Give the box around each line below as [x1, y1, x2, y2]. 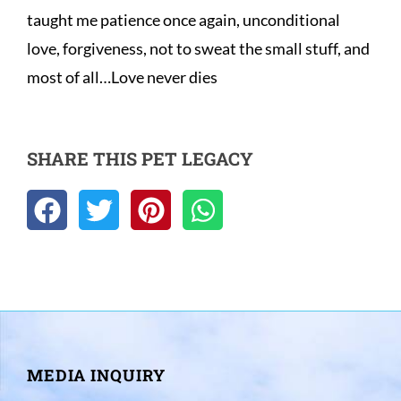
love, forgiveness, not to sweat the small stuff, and [27, 38, 370, 59]
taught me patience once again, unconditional [27, 10, 340, 30]
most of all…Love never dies [27, 67, 218, 88]
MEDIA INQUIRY [27, 364, 166, 387]
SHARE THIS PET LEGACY [27, 147, 253, 171]
